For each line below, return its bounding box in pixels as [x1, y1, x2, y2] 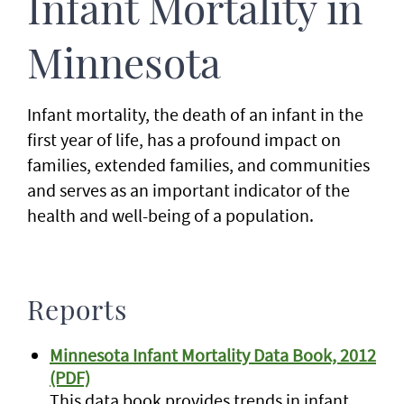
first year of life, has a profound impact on [27, 128, 341, 151]
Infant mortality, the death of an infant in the [27, 103, 363, 125]
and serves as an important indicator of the [27, 179, 350, 201]
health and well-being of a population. [27, 204, 314, 226]
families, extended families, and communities [27, 153, 370, 176]
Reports [27, 298, 127, 326]
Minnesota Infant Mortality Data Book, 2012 [50, 344, 376, 366]
